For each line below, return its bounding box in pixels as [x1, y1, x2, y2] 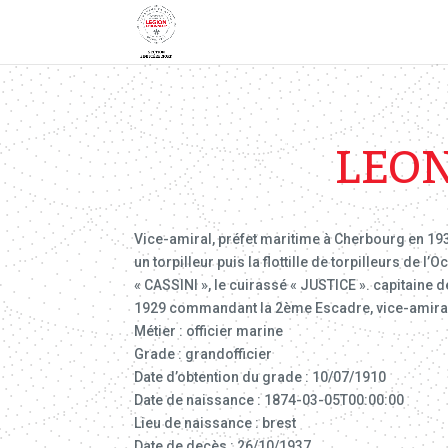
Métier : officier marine [134, 322, 284, 339]
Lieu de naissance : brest [134, 414, 297, 431]
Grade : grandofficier [134, 345, 273, 362]
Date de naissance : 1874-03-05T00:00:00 [134, 391, 405, 408]
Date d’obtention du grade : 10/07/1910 [134, 368, 387, 385]
